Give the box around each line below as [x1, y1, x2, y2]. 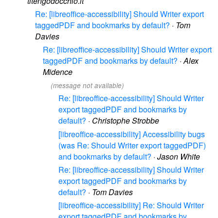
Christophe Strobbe [92, 115, 159, 127]
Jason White [157, 150, 200, 162]
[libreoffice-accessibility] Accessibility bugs [58, 128, 205, 140]
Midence [43, 66, 73, 77]
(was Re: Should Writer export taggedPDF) [58, 139, 206, 151]
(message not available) [51, 81, 124, 91]
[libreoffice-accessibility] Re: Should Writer [58, 199, 204, 211]
